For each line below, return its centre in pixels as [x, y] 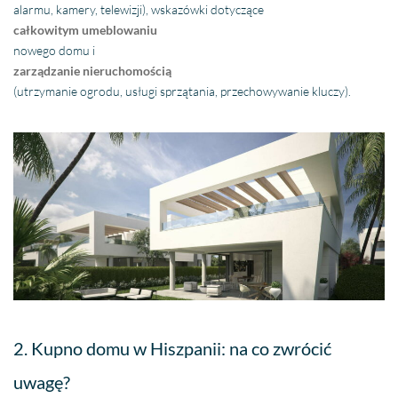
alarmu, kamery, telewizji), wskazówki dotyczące [139, 10]
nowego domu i [55, 51]
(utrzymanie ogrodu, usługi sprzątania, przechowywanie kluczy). [183, 92]
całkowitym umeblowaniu [86, 30]
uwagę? [42, 382]
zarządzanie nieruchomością [93, 71]
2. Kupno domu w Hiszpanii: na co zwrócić [173, 348]
